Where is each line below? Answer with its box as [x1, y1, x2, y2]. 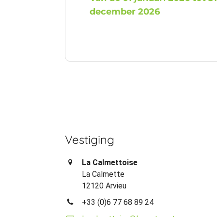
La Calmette [82, 170, 125, 179]
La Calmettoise [82, 158, 138, 167]
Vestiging [65, 132, 115, 147]
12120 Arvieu [82, 181, 127, 190]
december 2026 [90, 6, 160, 17]
